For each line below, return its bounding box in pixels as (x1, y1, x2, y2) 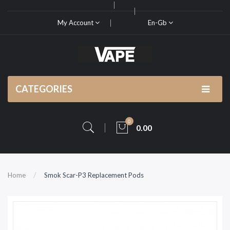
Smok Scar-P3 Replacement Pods (44, 171, 144, 179)
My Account (57, 18, 95, 27)
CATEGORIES (15, 83, 72, 94)
